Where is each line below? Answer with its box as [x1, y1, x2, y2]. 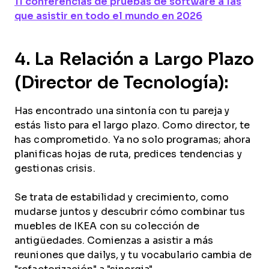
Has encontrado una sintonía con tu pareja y [14, 106, 230, 116]
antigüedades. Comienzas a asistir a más [14, 235, 213, 246]
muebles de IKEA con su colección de [14, 221, 200, 231]
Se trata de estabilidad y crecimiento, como [14, 192, 229, 202]
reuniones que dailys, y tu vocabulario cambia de [14, 250, 252, 260]
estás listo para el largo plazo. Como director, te [14, 120, 250, 130]
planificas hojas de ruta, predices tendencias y [14, 149, 242, 159]
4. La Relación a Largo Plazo [14, 50, 254, 68]
